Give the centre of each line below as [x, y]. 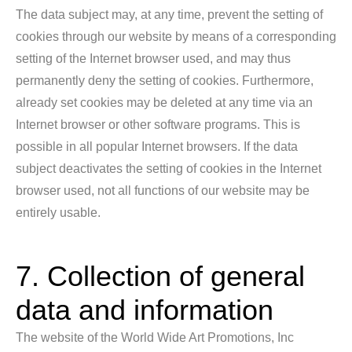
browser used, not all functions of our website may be [163, 191]
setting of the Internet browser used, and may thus [153, 59]
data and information [145, 310]
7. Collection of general [160, 276]
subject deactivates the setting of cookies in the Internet [169, 169]
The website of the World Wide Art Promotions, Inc [155, 337]
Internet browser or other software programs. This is [158, 125]
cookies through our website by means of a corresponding [176, 37]
